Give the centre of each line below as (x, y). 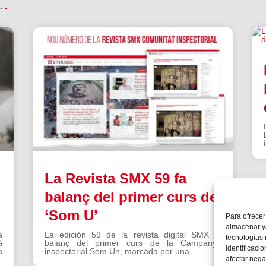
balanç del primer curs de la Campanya (133, 243)
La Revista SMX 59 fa (115, 179)
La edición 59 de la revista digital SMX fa (133, 235)
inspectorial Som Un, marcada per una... (120, 251)
